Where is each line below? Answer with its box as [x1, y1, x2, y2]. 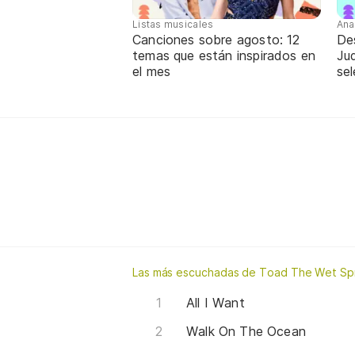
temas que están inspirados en [132, 48, 316, 64]
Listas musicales [132, 18, 214, 31]
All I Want [186, 295, 245, 311]
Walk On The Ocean [186, 323, 307, 340]
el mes [132, 63, 171, 80]
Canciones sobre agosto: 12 [132, 32, 300, 48]
